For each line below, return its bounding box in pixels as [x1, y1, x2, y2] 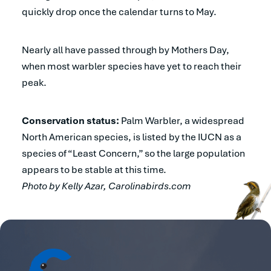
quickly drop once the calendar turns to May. [22, 5, 217, 18]
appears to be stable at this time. [22, 163, 166, 176]
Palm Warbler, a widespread [119, 114, 244, 127]
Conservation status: [22, 114, 119, 127]
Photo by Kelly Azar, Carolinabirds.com [22, 179, 191, 192]
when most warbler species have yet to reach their [22, 59, 241, 73]
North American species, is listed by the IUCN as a [22, 130, 241, 143]
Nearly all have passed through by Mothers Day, [22, 43, 229, 56]
